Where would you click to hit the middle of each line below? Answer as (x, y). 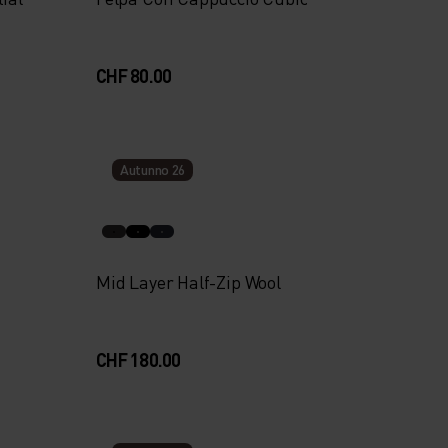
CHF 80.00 (133, 75)
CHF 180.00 (138, 359)
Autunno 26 (152, 169)
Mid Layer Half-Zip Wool (188, 281)
